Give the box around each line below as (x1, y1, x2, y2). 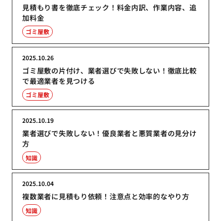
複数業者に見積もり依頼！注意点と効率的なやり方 (22, 191, 189, 202)
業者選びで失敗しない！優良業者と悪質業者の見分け (22, 128, 197, 139)
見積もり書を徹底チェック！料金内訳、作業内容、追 (22, 1, 197, 12)
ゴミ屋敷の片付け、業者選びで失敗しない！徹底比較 (22, 65, 197, 75)
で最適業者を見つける (22, 75, 95, 86)
